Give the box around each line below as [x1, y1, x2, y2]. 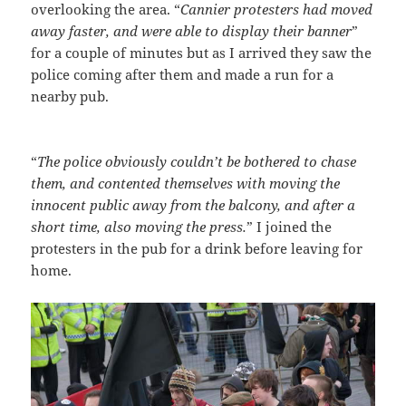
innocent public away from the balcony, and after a [31, 196, 356, 215]
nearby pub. [31, 87, 110, 106]
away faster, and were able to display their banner [31, 22, 353, 41]
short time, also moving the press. [31, 217, 247, 237]
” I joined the [246, 217, 333, 237]
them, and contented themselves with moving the [31, 174, 341, 193]
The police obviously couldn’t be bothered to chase [37, 152, 357, 171]
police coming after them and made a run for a [31, 65, 334, 84]
